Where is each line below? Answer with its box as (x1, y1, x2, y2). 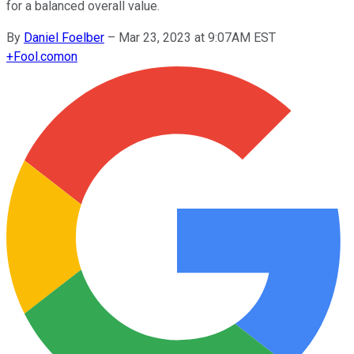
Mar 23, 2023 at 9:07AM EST (119, 29, 276, 45)
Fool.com (13, 48, 64, 64)
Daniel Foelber (24, 29, 104, 45)
